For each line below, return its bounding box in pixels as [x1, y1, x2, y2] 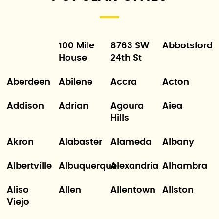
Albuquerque [58, 162, 117, 171]
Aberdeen [6, 78, 50, 87]
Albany [162, 138, 195, 147]
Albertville [6, 162, 52, 171]
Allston [162, 186, 194, 195]
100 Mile [58, 42, 94, 50]
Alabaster [58, 138, 102, 147]
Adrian [58, 102, 88, 110]
